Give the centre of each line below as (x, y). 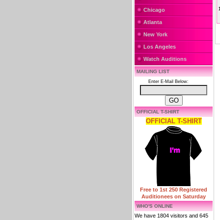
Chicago (154, 10)
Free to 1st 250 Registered (174, 190)
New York (155, 34)
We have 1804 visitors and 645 (171, 216)
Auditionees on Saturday (174, 196)
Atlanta (153, 22)
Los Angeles (160, 47)
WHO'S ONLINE (155, 206)
